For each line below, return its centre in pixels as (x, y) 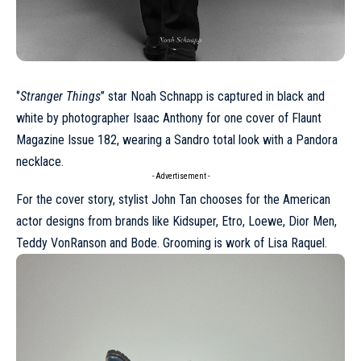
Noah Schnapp (167, 97)
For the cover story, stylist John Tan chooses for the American (173, 200)
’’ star (116, 97)
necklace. (40, 162)
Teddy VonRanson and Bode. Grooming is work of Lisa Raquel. (172, 243)
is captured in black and (264, 97)
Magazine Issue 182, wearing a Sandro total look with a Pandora (177, 140)
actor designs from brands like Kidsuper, (119, 222)
